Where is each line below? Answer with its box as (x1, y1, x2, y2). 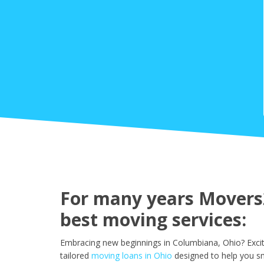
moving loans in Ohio (91, 250, 172, 262)
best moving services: (60, 207, 246, 232)
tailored (60, 250, 89, 262)
